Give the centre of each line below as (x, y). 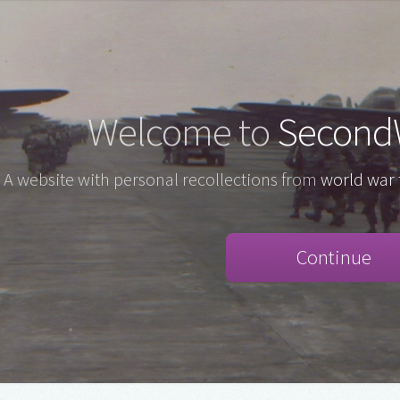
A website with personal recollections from (162, 180)
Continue (334, 257)
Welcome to (182, 131)
